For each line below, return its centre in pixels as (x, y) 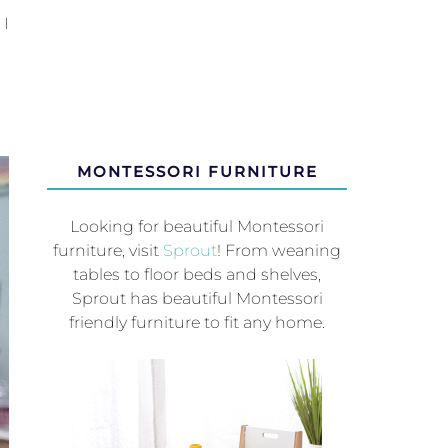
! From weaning (279, 251)
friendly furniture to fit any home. (197, 323)
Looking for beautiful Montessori (197, 227)
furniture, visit (108, 251)
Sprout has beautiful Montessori (197, 299)
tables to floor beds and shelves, (197, 275)
